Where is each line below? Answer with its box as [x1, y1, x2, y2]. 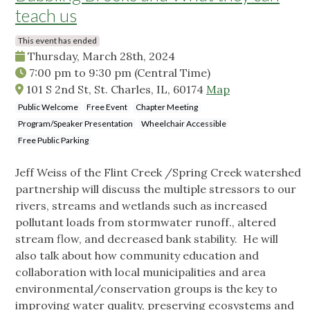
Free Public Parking [18, 135, 89, 146]
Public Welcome [18, 102, 78, 113]
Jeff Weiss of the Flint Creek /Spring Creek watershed [15, 165, 301, 180]
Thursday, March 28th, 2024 [25, 49, 175, 64]
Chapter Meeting [136, 102, 198, 113]
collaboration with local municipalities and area [15, 265, 266, 280]
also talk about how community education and [15, 248, 259, 263]
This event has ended [18, 35, 97, 46]
